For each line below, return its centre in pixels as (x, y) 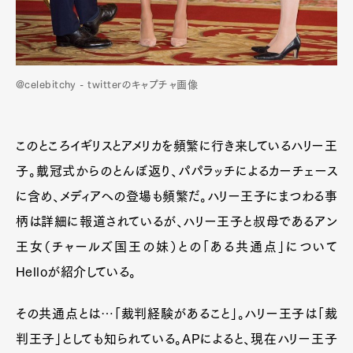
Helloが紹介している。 (76, 272)
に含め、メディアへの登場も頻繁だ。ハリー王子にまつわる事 (176, 196)
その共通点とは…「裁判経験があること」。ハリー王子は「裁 (176, 314)
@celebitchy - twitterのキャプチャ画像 (107, 85)
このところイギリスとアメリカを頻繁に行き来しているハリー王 (176, 146)
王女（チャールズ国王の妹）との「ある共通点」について (176, 247)
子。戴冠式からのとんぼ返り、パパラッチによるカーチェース (176, 171)
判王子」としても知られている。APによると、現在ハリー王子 (176, 339)
